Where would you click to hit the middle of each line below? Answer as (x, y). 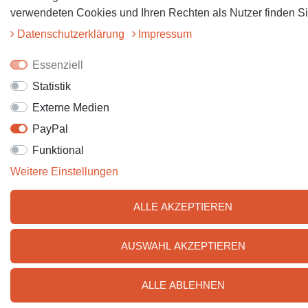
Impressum (165, 34)
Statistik (51, 86)
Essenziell (57, 65)
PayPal (50, 129)
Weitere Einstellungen (64, 172)
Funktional (58, 150)
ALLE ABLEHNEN (183, 285)
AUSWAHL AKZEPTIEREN (183, 246)
